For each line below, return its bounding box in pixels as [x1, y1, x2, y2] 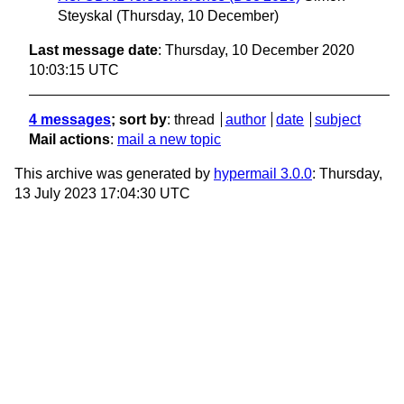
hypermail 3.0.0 [214, 166, 312, 182]
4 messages [29, 112, 111, 128]
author [225, 112, 266, 128]
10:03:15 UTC [29, 62, 119, 78]
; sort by [111, 112, 167, 128]
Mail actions [29, 132, 110, 148]
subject [314, 112, 361, 128]
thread [174, 112, 215, 128]
